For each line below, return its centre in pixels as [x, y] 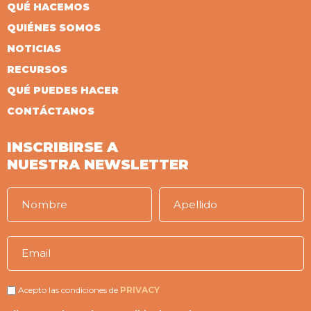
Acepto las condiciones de [68, 290]
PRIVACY [140, 290]
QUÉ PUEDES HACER [63, 90]
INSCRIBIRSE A [62, 147]
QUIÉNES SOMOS [54, 28]
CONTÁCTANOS [51, 111]
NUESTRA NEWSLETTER [98, 165]
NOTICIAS [34, 49]
